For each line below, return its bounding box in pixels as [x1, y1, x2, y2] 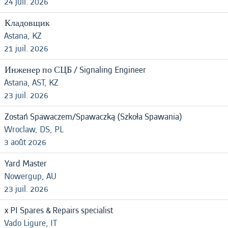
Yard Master [5, 157, 47, 170]
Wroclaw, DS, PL [4, 123, 64, 136]
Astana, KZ [4, 30, 42, 42]
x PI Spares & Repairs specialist [5, 204, 113, 217]
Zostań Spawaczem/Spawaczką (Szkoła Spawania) [5, 110, 182, 123]
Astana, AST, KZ [4, 76, 59, 89]
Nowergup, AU [4, 170, 56, 183]
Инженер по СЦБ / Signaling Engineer [5, 64, 146, 76]
